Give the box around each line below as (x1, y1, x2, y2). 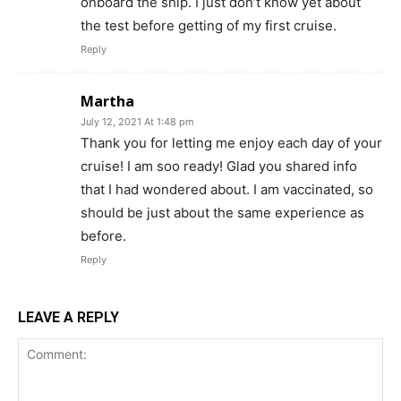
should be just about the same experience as (81, 204, 364, 221)
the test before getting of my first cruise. (81, 17, 337, 34)
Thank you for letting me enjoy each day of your (81, 134, 382, 151)
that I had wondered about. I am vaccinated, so (81, 181, 373, 198)
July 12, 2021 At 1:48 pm (81, 115, 194, 128)
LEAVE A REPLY (18, 309, 119, 326)
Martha (81, 91, 134, 111)
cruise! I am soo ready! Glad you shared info (81, 158, 357, 175)
